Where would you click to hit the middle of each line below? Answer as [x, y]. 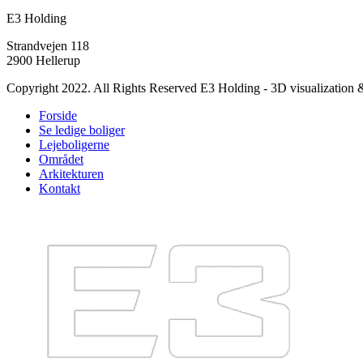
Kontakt [60, 188]
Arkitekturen [71, 174]
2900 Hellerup [43, 60]
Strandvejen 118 [48, 46]
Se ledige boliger [82, 130]
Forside [58, 115]
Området [61, 159]
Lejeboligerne [74, 145]
